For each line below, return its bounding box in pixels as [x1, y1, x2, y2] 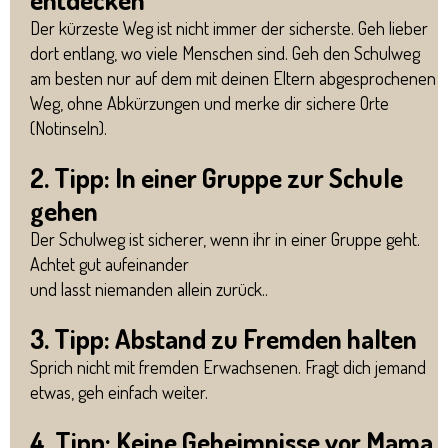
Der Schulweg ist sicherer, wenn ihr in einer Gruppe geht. [30, 228, 420, 251]
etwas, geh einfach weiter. [30, 381, 208, 404]
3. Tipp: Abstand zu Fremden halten [30, 321, 417, 356]
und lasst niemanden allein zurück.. [30, 278, 268, 301]
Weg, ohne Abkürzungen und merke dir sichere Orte [30, 92, 389, 115]
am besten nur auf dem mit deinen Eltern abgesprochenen [30, 67, 436, 90]
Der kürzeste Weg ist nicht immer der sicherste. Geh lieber [30, 17, 428, 40]
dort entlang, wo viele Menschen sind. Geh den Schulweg [30, 42, 420, 65]
